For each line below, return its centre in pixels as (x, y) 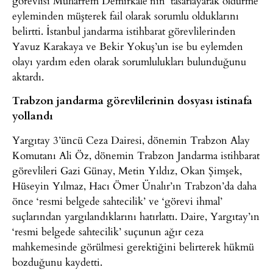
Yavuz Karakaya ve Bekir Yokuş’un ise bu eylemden (128, 46)
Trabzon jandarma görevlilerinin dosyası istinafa (132, 100)
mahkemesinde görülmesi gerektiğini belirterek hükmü (133, 246)
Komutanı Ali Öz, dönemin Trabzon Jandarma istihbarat (136, 155)
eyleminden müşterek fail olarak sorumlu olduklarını (126, 15)
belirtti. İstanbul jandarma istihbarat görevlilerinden (124, 30)
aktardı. (28, 76)
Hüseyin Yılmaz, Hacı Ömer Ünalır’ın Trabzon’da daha (134, 185)
